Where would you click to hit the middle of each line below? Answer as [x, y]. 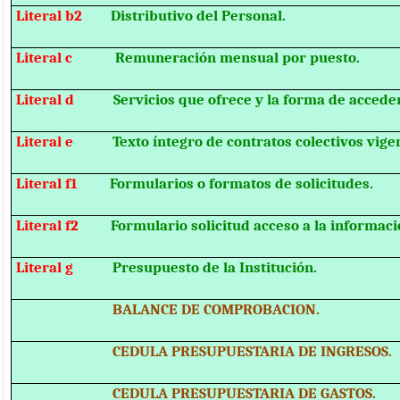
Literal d [65, 100]
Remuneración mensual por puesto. [238, 58]
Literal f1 [63, 183]
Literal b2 [64, 16]
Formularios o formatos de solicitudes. [242, 183]
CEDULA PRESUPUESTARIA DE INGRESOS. [204, 351]
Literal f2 [64, 225]
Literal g [65, 267]
